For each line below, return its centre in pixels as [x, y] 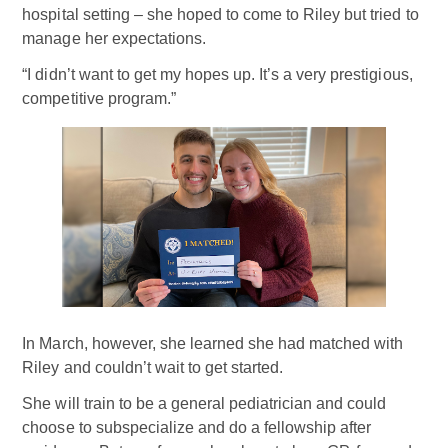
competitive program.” [99, 99]
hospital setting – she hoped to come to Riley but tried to [220, 15]
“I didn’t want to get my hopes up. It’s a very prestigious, [217, 75]
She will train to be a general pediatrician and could [204, 403]
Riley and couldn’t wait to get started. [153, 367]
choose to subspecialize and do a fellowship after [197, 427]
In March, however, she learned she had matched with [213, 343]
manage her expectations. [114, 39]
